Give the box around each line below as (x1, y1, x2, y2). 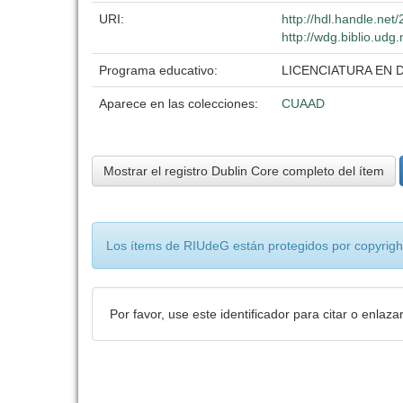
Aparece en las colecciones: (99, 96, 258, 111)
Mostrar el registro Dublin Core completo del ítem (103, 164, 384, 178)
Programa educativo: (99, 63, 221, 77)
